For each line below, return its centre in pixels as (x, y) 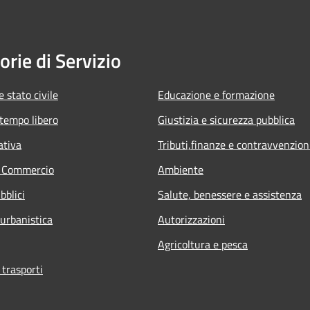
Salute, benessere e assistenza (230, 194)
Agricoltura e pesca (203, 244)
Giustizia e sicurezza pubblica (226, 119)
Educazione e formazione (216, 94)
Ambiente (181, 169)
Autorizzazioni (191, 219)
